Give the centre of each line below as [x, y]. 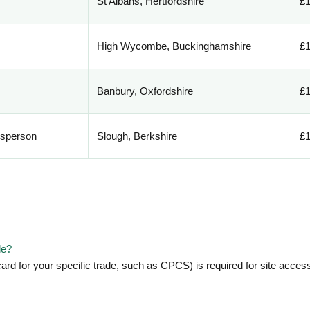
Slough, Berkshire [137, 136]
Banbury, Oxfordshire [145, 91]
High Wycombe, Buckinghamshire [174, 46]
